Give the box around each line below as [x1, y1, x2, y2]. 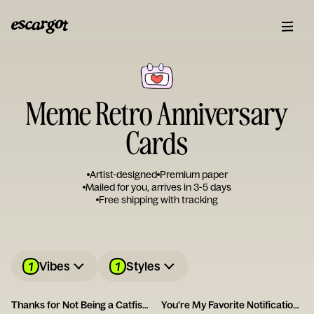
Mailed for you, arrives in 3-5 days [86, 181, 231, 193]
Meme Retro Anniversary [25, 93, 289, 132]
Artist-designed [89, 168, 157, 181]
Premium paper [159, 168, 228, 181]
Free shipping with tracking [99, 193, 218, 206]
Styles [126, 259, 161, 273]
